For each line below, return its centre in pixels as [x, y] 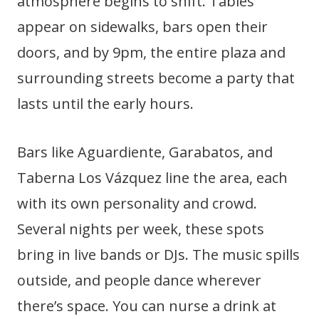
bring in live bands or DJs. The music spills [158, 255]
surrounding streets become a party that [156, 78]
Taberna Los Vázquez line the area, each [152, 178]
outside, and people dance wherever [139, 280]
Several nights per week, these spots [141, 229]
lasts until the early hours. [105, 104]
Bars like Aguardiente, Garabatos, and [145, 152]
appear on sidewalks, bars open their [142, 27]
